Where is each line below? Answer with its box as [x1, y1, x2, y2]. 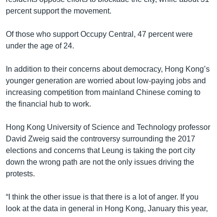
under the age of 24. [6, 42, 74, 50]
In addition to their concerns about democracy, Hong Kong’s [6, 65, 210, 74]
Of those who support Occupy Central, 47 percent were [6, 30, 193, 39]
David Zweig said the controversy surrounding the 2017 [6, 135, 195, 143]
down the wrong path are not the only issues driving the [6, 158, 194, 167]
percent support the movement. [6, 7, 111, 15]
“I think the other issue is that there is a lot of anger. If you [6, 193, 199, 201]
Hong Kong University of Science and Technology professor [6, 123, 210, 132]
